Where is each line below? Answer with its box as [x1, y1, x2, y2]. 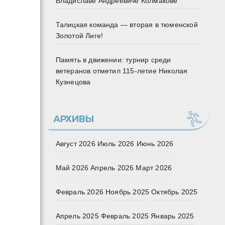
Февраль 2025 [100, 212, 149, 220]
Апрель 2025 [55, 212, 99, 220]
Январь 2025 [151, 212, 194, 220]
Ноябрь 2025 [105, 188, 150, 196]
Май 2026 [55, 164, 89, 172]
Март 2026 [136, 164, 172, 172]
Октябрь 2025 [151, 188, 198, 196]
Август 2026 [55, 140, 95, 148]
